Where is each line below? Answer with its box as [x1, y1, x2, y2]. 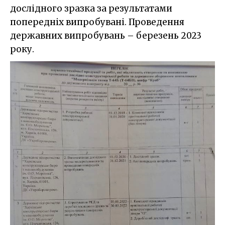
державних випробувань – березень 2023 [10, 30, 201, 41]
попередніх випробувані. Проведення [10, 16, 184, 28]
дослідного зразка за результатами [10, 3, 172, 14]
